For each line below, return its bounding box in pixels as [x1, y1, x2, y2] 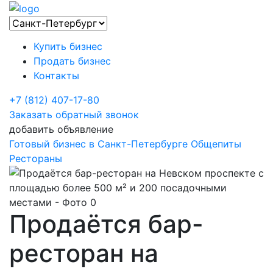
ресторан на [9, 238, 158, 268]
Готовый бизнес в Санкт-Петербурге [9, 137, 188, 150]
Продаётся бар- [9, 208, 204, 239]
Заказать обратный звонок [9, 108, 139, 121]
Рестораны [9, 152, 62, 165]
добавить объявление [9, 122, 113, 135]
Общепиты [191, 137, 241, 150]
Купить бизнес [34, 40, 102, 52]
